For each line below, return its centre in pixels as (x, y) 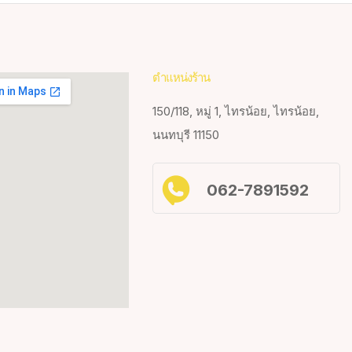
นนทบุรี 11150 (186, 135)
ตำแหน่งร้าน (181, 79)
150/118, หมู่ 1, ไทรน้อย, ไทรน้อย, (236, 112)
